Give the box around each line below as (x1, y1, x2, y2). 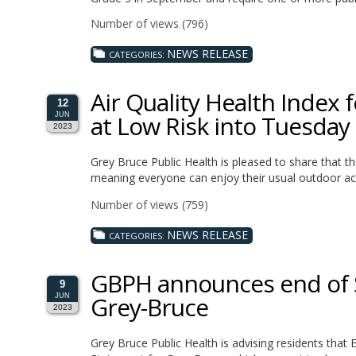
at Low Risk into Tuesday (91, 109, 350, 142)
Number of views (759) (91, 196, 208, 212)
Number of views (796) (91, 15, 208, 31)
